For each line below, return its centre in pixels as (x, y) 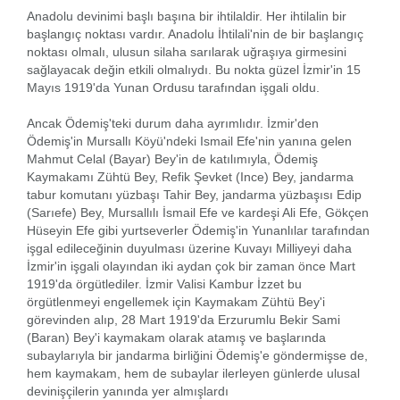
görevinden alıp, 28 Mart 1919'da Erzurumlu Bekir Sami (183, 319)
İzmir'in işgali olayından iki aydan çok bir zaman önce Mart (191, 266)
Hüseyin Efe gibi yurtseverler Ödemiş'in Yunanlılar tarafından (198, 230)
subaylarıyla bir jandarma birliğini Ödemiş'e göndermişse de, (197, 355)
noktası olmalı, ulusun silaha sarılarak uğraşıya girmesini (187, 51)
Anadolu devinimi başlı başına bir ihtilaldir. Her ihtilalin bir (187, 16)
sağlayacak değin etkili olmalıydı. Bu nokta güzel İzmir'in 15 (194, 69)
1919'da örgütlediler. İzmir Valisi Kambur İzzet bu (164, 283)
